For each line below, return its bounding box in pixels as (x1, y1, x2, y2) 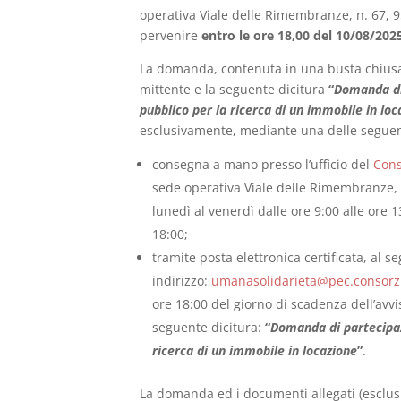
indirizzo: (152, 271, 212, 289)
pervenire (140, 26, 202, 44)
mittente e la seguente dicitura (140, 80, 329, 98)
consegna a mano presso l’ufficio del (152, 155, 374, 173)
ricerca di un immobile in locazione (152, 341, 358, 359)
